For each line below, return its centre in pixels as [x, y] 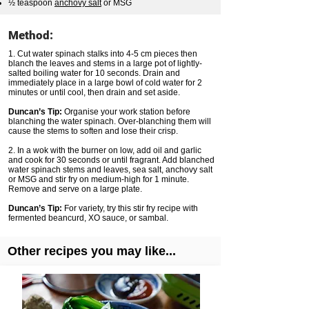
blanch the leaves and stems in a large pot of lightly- [105, 64]
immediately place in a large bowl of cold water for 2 [105, 83]
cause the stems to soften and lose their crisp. [93, 131]
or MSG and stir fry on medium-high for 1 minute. [99, 180]
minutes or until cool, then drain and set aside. [94, 93]
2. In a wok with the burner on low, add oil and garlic [105, 151]
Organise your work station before [127, 112]
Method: [31, 36]
